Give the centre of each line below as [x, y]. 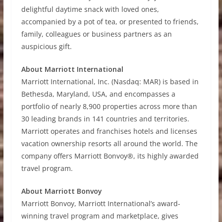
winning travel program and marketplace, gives [100, 216]
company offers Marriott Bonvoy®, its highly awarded [110, 156]
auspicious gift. [46, 47]
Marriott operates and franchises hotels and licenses [109, 131]
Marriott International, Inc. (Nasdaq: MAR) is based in [110, 82]
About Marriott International [72, 69]
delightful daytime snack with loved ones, [90, 9]
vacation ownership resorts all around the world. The [109, 144]
